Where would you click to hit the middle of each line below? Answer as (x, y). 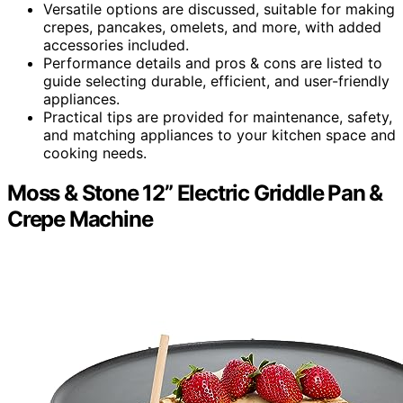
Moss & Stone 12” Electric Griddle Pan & (195, 193)
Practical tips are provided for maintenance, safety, (218, 116)
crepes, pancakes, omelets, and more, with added (212, 27)
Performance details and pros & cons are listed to (213, 63)
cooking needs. (95, 152)
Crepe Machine (80, 219)
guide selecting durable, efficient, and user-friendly (216, 81)
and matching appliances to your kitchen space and (219, 134)
